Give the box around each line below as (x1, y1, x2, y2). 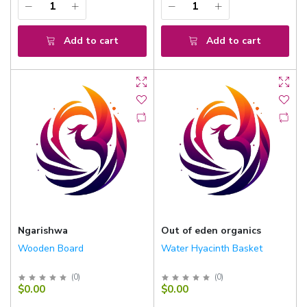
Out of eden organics (160, 223, 261, 237)
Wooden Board (18, 241, 84, 255)
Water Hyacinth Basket (160, 241, 262, 255)
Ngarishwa (18, 223, 68, 237)
